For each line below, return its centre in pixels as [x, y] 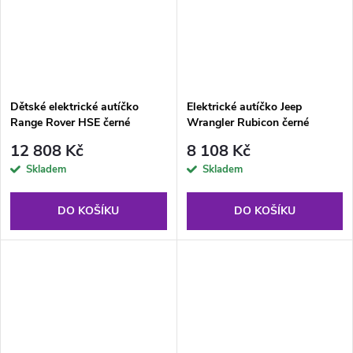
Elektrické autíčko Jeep [244, 107]
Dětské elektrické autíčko [74, 107]
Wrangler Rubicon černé [247, 123]
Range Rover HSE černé [70, 123]
